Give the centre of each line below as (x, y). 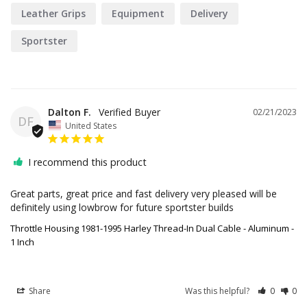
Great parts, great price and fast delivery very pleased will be (144, 193)
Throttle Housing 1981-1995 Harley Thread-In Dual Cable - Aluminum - (152, 228)
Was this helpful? (219, 291)
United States (91, 125)
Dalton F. (70, 112)
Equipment (138, 14)
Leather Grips (53, 14)
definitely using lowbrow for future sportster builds (122, 207)
